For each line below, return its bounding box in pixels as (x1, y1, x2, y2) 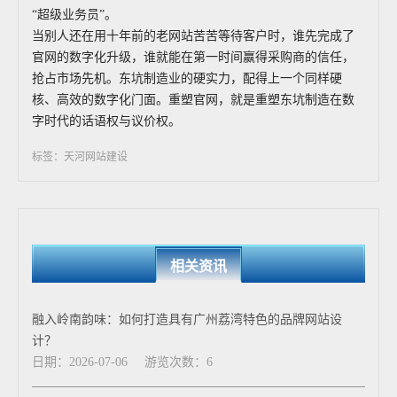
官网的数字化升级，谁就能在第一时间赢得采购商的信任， (32, 51, 354, 64)
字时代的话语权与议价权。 (32, 114, 181, 128)
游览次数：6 (144, 355, 213, 369)
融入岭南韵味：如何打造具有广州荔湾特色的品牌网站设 (32, 313, 342, 326)
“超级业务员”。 (32, 8, 117, 21)
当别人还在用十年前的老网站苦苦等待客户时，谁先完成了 (32, 29, 354, 43)
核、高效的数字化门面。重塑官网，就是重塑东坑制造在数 (32, 93, 354, 106)
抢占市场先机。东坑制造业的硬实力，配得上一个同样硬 (32, 72, 342, 85)
